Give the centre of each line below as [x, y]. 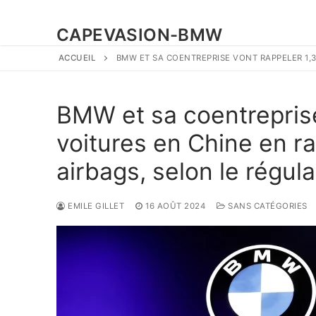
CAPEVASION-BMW [140, 35]
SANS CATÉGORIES [266, 206]
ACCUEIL [77, 58]
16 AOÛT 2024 [175, 206]
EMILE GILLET [95, 206]
